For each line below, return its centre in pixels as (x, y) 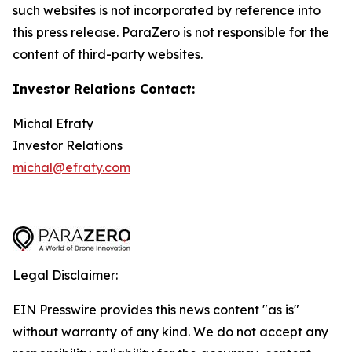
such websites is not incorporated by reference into (167, 10)
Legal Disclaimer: (65, 275)
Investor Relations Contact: (104, 89)
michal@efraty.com (71, 167)
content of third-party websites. (108, 54)
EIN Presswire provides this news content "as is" (156, 310)
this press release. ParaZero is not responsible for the (171, 32)
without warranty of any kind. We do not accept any (170, 332)
